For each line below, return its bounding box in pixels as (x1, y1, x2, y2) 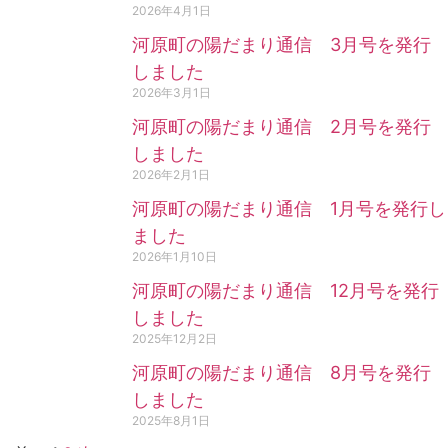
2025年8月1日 (132, 412, 210, 428)
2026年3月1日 (132, 84, 211, 100)
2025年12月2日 (132, 330, 217, 346)
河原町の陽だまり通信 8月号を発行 (132, 361, 431, 383)
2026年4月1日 (132, 2, 211, 18)
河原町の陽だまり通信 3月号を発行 (132, 33, 431, 55)
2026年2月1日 (132, 166, 210, 182)
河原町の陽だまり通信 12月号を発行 (132, 279, 439, 301)
